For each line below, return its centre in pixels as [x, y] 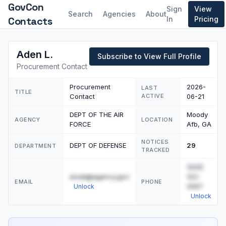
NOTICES [155, 142]
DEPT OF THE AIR [97, 115]
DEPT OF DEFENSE [98, 145]
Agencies [119, 14]
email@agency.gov [99, 177]
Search [80, 14]
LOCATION [157, 120]
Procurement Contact [52, 66]
